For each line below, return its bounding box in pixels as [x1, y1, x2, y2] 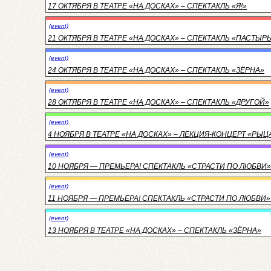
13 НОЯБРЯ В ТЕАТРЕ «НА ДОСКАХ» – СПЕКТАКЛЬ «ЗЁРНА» [48, 226, 261, 235]
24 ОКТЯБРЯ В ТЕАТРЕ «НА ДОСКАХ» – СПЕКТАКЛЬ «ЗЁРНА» [48, 65, 264, 74]
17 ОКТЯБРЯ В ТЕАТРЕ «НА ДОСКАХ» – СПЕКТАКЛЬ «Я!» [48, 1, 247, 10]
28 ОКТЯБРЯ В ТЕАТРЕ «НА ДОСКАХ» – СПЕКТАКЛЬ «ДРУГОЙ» [48, 97, 269, 106]
